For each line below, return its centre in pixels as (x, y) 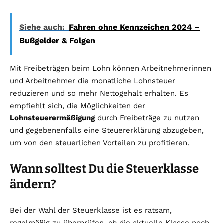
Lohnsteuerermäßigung (52, 118)
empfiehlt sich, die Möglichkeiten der (78, 106)
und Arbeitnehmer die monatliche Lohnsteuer (93, 81)
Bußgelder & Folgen (57, 41)
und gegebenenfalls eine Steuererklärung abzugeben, (107, 131)
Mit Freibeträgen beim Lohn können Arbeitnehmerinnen (111, 68)
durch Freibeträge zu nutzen (147, 118)
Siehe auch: (42, 27)
